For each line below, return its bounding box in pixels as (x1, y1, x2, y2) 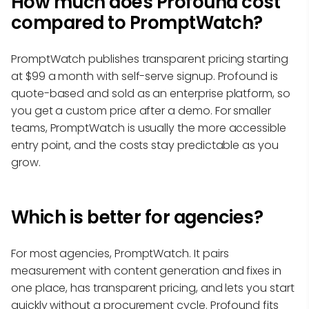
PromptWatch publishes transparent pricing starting (11, 50, 288, 67)
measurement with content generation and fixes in (11, 262, 281, 279)
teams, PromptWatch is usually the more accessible (11, 119, 286, 136)
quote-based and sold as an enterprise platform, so (11, 85, 290, 101)
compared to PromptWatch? (11, 10, 263, 35)
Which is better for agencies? (11, 204, 263, 230)
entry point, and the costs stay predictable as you (11, 137, 279, 153)
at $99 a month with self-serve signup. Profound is (11, 68, 278, 84)
